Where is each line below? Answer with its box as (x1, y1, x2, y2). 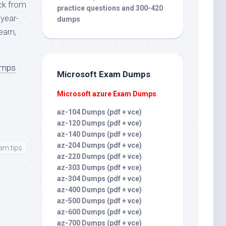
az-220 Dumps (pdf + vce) (57, 152, 142, 160)
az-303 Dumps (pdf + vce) (57, 163, 142, 172)
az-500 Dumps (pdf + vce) (57, 197, 142, 205)
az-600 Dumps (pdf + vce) (57, 208, 142, 216)
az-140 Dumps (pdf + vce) (57, 130, 142, 138)
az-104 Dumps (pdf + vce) (57, 108, 142, 116)
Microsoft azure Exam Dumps (57, 90, 156, 98)
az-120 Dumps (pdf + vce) (57, 119, 142, 127)
